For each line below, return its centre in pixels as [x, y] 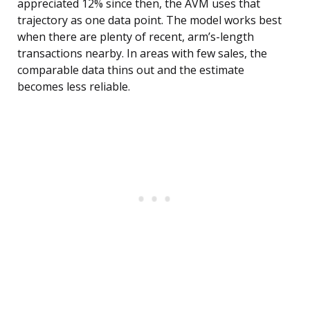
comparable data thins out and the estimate [131, 70]
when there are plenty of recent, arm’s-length [136, 37]
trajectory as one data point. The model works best [149, 20]
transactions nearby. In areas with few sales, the [142, 54]
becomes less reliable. [74, 87]
